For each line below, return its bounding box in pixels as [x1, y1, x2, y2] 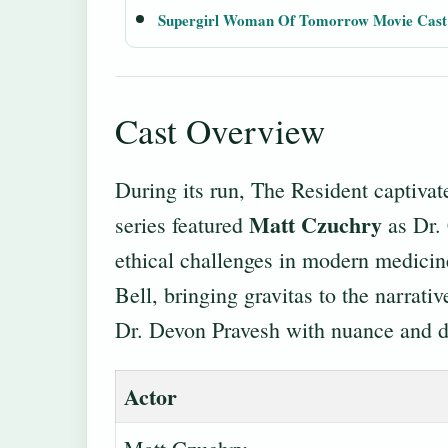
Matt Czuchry [249, 208, 382, 241]
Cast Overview [115, 107, 325, 154]
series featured [115, 210, 249, 239]
